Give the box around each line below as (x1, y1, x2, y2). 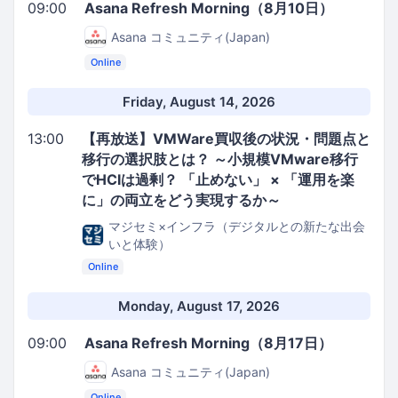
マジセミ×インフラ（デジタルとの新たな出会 (108, 218, 365, 234)
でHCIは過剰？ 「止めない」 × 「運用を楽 (82, 170, 354, 188)
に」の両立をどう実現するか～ (82, 190, 281, 209)
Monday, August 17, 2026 (118, 298, 280, 315)
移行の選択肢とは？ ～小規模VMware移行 (82, 149, 358, 168)
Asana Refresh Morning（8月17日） (84, 334, 332, 353)
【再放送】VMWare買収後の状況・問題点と (82, 129, 370, 147)
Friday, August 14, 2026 (123, 92, 275, 110)
